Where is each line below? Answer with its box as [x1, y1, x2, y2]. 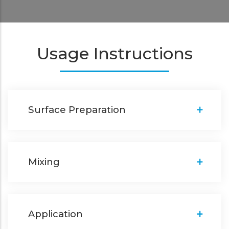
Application [28, 208, 83, 220]
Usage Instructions [36, 43, 193, 64]
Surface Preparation [28, 104, 126, 116]
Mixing [28, 156, 60, 168]
